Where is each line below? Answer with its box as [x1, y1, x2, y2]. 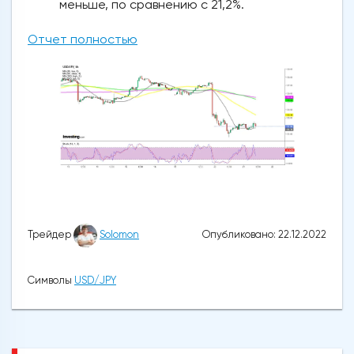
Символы [28, 273, 74, 286]
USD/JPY [74, 273, 116, 286]
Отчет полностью [28, 32, 137, 47]
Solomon [100, 228, 139, 241]
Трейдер [28, 228, 73, 241]
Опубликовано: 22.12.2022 [202, 228, 326, 240]
